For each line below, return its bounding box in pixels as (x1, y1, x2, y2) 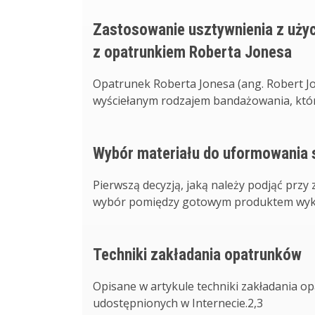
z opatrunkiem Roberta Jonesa (93, 43, 292, 63)
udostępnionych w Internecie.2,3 (93, 295, 263, 311)
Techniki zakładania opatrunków (93, 245, 302, 265)
